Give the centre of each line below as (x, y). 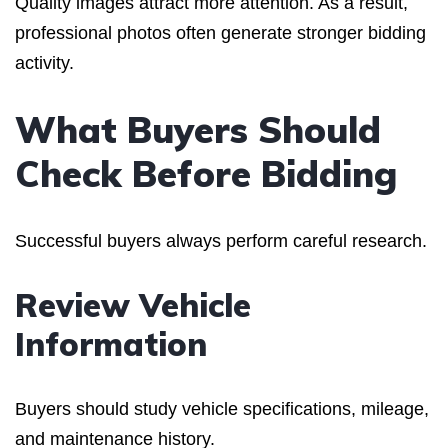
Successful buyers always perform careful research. (221, 240)
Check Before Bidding (206, 173)
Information (111, 343)
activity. (44, 62)
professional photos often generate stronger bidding (220, 32)
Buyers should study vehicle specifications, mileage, (222, 408)
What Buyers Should (198, 129)
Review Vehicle (133, 304)
